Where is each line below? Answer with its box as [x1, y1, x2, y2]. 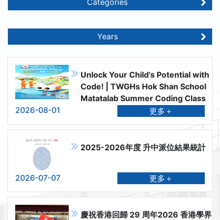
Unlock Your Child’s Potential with [80, 70, 209, 80]
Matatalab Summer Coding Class [80, 93, 206, 103]
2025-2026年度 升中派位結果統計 [80, 142, 206, 152]
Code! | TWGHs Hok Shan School [80, 82, 206, 91]
